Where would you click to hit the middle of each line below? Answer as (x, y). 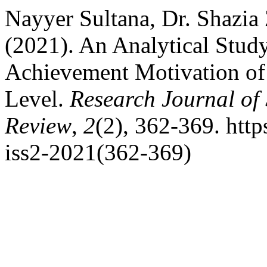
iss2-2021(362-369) (98, 152)
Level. (37, 99)
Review (38, 125)
